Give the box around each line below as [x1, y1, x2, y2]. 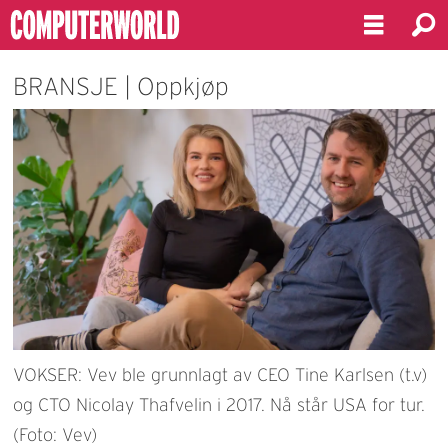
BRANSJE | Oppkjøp [13, 72, 230, 100]
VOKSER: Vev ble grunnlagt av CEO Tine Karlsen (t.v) [13, 364, 428, 385]
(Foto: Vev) [13, 424, 98, 445]
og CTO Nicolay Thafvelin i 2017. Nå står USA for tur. [13, 394, 426, 415]
